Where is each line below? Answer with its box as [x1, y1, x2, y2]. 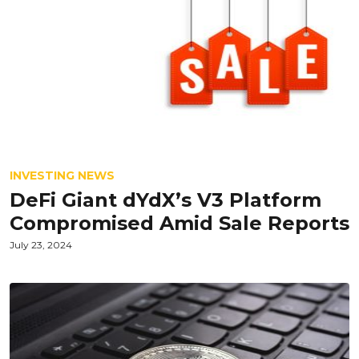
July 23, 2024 [10, 239, 72, 251]
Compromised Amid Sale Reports [10, 212, 349, 235]
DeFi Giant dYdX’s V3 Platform [10, 188, 321, 212]
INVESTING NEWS [10, 168, 115, 183]
